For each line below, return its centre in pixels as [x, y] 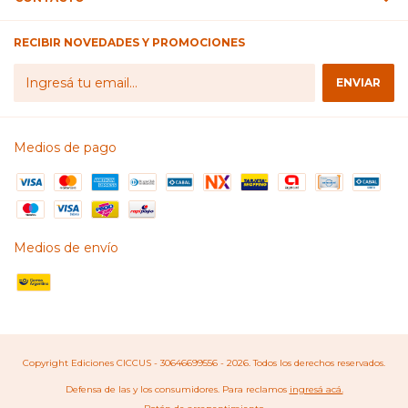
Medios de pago [65, 148]
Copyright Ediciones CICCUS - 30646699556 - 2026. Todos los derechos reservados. [204, 363]
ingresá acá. [316, 390]
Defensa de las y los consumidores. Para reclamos [176, 390]
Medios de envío [66, 248]
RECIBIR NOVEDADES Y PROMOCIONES [129, 43]
